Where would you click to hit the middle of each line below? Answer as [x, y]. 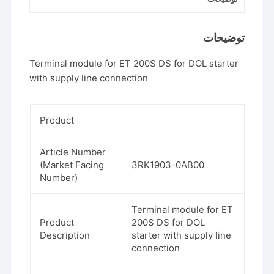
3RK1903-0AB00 [168, 165]
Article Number [72, 152]
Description [65, 235]
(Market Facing [72, 165]
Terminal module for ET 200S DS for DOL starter [134, 63]
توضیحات [224, 37]
